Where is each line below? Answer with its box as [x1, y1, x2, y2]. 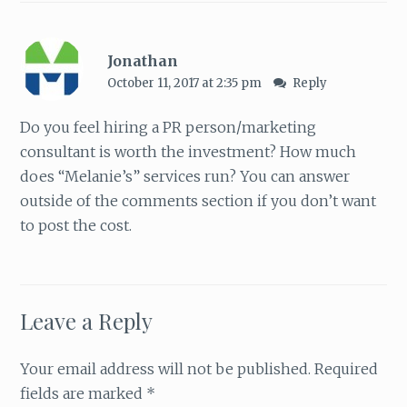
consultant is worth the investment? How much [20, 143, 357, 162]
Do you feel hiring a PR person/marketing [20, 118, 317, 137]
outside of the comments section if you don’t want [20, 192, 377, 211]
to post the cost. [20, 216, 133, 235]
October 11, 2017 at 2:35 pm [106, 75, 264, 92]
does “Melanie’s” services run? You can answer [20, 167, 351, 186]
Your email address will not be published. [20, 360, 312, 379]
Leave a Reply [20, 306, 154, 336]
